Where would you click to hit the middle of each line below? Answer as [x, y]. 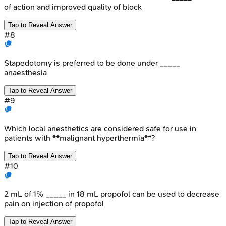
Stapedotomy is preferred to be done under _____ [92, 63]
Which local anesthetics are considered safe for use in [100, 128]
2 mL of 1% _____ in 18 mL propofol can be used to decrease [112, 194]
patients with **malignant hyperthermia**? [79, 138]
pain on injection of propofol [54, 203]
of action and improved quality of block [73, 7]
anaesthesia [25, 72]
